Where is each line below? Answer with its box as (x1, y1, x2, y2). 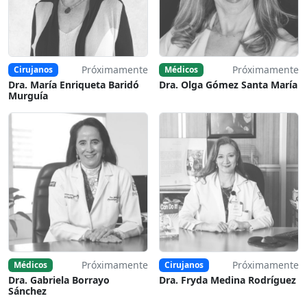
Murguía (8, 89, 48, 103)
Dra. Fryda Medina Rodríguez (159, 273, 296, 287)
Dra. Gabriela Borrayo (8, 273, 110, 287)
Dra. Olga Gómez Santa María (159, 78, 297, 92)
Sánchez (8, 284, 47, 298)
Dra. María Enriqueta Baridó (8, 78, 139, 92)
